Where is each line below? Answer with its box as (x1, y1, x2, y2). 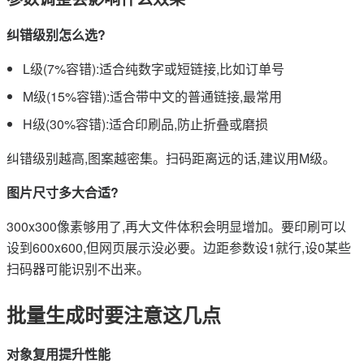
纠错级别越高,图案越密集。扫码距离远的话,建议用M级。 (6, 149, 336, 167)
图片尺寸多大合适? (6, 183, 119, 201)
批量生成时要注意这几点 (6, 301, 221, 328)
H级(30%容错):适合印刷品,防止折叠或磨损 (23, 115, 268, 133)
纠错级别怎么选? (6, 25, 106, 44)
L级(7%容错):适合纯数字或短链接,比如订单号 (23, 59, 284, 78)
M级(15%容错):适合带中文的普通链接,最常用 (23, 87, 282, 106)
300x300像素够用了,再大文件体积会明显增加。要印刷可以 (6, 217, 346, 236)
